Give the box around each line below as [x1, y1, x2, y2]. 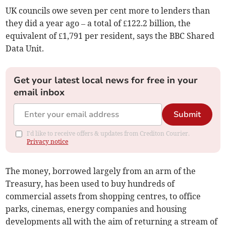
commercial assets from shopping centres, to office [6, 191, 201, 202]
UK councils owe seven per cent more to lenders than [6, 6, 210, 16]
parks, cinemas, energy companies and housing [6, 204, 187, 214]
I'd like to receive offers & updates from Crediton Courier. [27, 130, 190, 138]
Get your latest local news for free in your [14, 74, 198, 87]
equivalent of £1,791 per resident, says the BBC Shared [6, 31, 215, 41]
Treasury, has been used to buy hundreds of [6, 179, 175, 189]
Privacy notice [27, 138, 69, 146]
